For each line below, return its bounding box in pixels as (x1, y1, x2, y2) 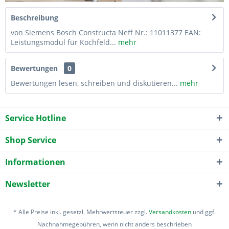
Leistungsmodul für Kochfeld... (11, 37, 116, 47)
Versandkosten (149, 207, 191, 216)
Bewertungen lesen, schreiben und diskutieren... (11, 78, 178, 88)
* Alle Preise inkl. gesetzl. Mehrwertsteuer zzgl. (13, 207, 149, 216)
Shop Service (5, 134, 56, 146)
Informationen (5, 156, 65, 168)
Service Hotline (5, 112, 66, 124)
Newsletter (5, 178, 50, 190)
